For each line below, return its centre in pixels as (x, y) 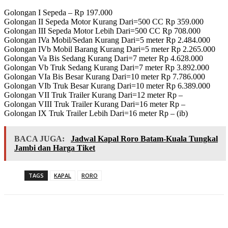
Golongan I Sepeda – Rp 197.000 (58, 13)
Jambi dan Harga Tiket (55, 148)
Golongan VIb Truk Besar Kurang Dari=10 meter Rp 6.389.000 (107, 86)
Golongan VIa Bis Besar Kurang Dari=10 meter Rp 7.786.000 (105, 77)
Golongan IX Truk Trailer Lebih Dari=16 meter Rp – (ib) (96, 113)
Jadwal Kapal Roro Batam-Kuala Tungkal (144, 139)
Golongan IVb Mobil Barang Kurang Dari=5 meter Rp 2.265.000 (110, 49)
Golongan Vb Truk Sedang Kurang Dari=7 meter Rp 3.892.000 (107, 68)
